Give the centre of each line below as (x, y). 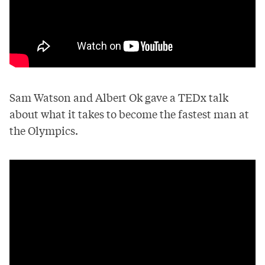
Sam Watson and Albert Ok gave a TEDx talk (119, 97)
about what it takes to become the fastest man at (129, 113)
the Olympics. (44, 130)
